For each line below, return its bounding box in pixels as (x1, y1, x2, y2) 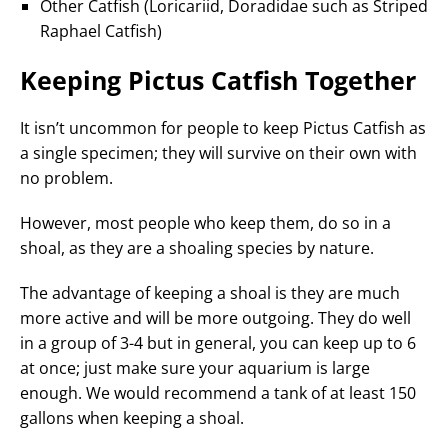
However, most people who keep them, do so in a (20, 211, 391, 234)
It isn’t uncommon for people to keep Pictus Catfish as (20, 116, 426, 139)
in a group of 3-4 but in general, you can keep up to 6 (20, 331, 416, 354)
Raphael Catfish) (40, 19, 162, 42)
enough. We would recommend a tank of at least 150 (20, 381, 416, 404)
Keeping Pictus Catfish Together (20, 62, 416, 97)
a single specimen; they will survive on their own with (20, 141, 417, 164)
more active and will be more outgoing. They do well (20, 306, 411, 329)
